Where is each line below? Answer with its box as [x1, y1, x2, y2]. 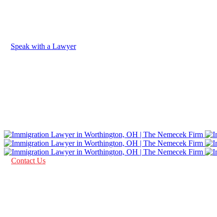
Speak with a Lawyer [11, 42, 76, 50]
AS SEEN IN [4, 112, 85, 128]
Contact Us [11, 156, 46, 165]
